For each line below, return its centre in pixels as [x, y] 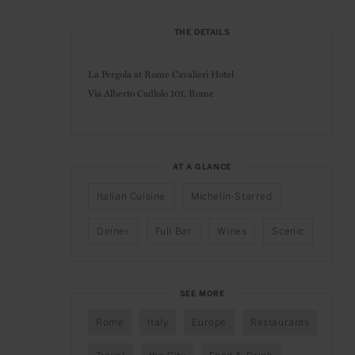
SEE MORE [202, 294]
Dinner [113, 232]
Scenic [288, 232]
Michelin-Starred [232, 197]
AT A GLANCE [202, 168]
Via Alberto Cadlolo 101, [138, 93]
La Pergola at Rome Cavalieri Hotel [161, 74]
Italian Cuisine [131, 197]
